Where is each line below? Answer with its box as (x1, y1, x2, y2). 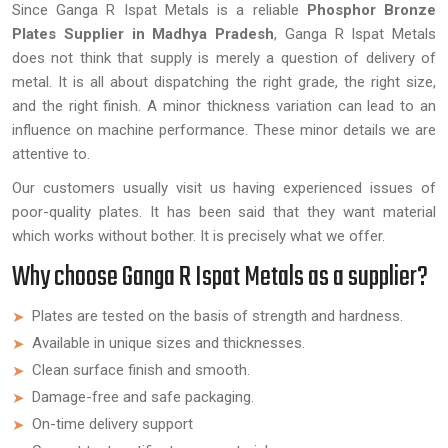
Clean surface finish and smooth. (32, 361, 250, 379)
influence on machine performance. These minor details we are (12, 121, 436, 139)
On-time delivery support (32, 415, 193, 433)
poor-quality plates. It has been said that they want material (12, 203, 436, 221)
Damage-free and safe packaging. (32, 388, 254, 406)
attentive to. (12, 145, 90, 163)
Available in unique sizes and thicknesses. (32, 334, 305, 352)
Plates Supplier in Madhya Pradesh (12, 25, 274, 43)
